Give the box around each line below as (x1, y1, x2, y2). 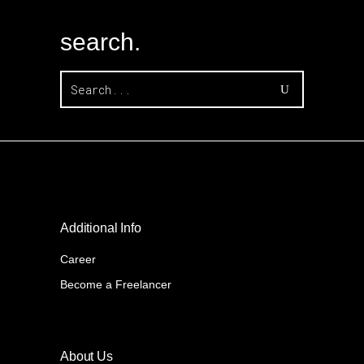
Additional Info (60, 221, 141, 235)
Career (60, 253, 96, 266)
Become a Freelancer (60, 278, 171, 291)
